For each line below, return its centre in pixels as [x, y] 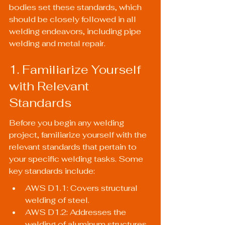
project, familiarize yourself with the [79, 135]
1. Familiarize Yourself [76, 69]
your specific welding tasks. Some [77, 159]
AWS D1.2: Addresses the [77, 212]
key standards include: [52, 171]
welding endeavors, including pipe [76, 32]
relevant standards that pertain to [74, 147]
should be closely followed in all [74, 20]
